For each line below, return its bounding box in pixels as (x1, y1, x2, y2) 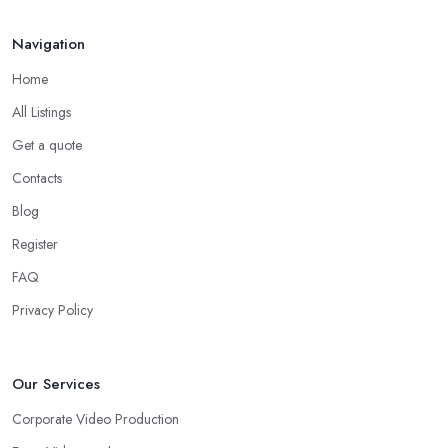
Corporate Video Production (12, 409, 179, 430)
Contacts (12, 168, 62, 189)
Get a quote (12, 135, 82, 156)
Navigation (12, 33, 85, 56)
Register (12, 234, 58, 255)
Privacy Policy (12, 300, 93, 321)
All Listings (12, 102, 71, 123)
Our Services (12, 373, 100, 396)
